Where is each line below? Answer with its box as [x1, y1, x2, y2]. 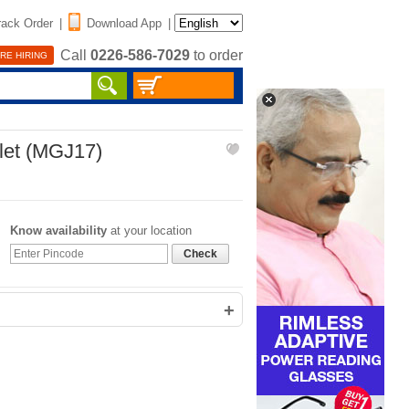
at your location [107, 224, 192, 237]
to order [190, 47, 243, 64]
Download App [87, 16, 162, 30]
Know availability [10, 224, 107, 237]
